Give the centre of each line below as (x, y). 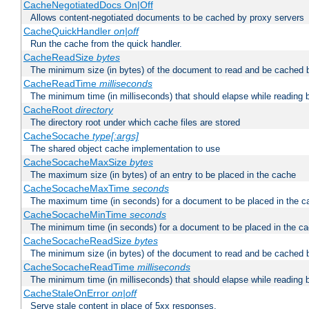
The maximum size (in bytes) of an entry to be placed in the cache (163, 175)
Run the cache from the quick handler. (106, 44)
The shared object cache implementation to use (125, 149)
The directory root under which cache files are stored (135, 123)
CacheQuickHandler (68, 31)
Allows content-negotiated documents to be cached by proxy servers (167, 18)
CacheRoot (49, 110)
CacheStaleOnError (67, 293)
